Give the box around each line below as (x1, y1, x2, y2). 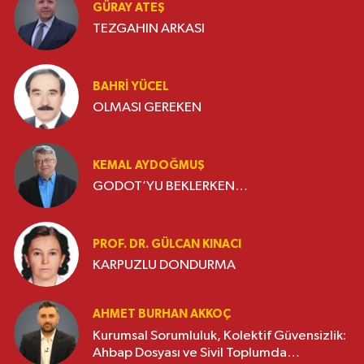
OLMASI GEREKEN (93, 101, 201, 115)
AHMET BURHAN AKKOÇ (93, 308, 231, 321)
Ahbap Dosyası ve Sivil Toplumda (93, 345, 287, 360)
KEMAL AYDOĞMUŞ (93, 158, 205, 171)
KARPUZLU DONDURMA (93, 258, 236, 273)
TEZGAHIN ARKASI (93, 22, 205, 37)
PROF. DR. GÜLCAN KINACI (93, 237, 241, 250)
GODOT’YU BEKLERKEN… (93, 180, 248, 194)
